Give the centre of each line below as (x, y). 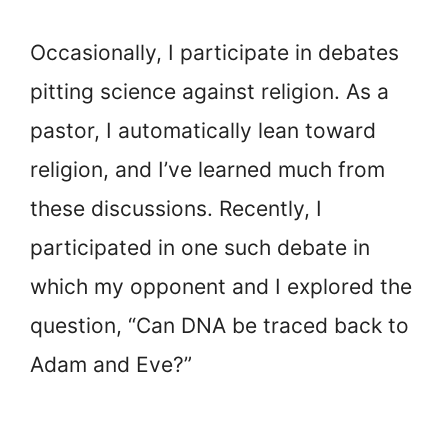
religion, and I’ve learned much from (207, 169)
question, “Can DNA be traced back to (219, 325)
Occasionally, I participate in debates (214, 52)
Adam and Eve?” (111, 364)
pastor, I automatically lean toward (203, 130)
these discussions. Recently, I (176, 208)
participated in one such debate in (200, 247)
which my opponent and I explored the (221, 286)
